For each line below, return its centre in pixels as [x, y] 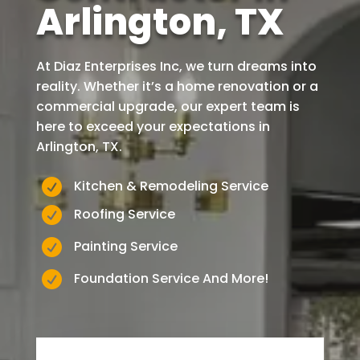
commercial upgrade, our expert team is [168, 106]
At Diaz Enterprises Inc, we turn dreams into [176, 66]
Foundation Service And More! [171, 278]
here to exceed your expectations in [153, 126]
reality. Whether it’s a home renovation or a [177, 86]
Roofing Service [124, 214]
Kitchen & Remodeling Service [171, 186]
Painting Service [125, 246]
